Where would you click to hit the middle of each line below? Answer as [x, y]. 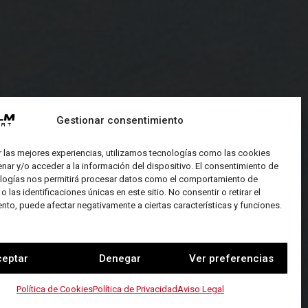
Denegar [120, 258]
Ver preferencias [232, 258]
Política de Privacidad [135, 289]
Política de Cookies [54, 289]
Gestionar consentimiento [120, 120]
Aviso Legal [200, 289]
